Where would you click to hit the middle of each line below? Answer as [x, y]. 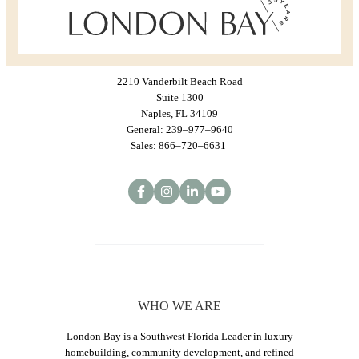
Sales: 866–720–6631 [178, 145]
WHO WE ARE [179, 305]
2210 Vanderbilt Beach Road [179, 81]
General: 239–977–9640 [179, 129]
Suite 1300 [179, 97]
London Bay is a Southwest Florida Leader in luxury [179, 336]
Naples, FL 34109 [179, 113]
